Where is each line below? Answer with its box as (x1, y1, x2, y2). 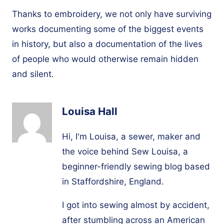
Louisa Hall (62, 105, 117, 118)
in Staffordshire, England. (62, 176, 164, 187)
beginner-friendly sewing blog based (62, 161, 210, 172)
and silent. (12, 68, 54, 79)
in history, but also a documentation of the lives (12, 38, 202, 49)
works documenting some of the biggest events (12, 23, 203, 34)
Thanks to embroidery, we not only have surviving (12, 8, 211, 19)
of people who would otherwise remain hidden (12, 53, 198, 64)
